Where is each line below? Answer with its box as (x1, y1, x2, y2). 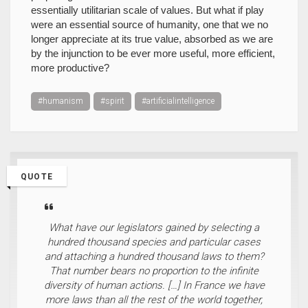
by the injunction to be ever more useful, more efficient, (31, 47, 275, 59)
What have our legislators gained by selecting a (49, 221, 259, 234)
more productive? (31, 62, 109, 74)
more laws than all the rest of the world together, (45, 294, 263, 306)
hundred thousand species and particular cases (47, 236, 261, 248)
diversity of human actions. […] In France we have (43, 279, 265, 291)
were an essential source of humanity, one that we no (31, 19, 268, 30)
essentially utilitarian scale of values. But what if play (31, 4, 264, 16)
